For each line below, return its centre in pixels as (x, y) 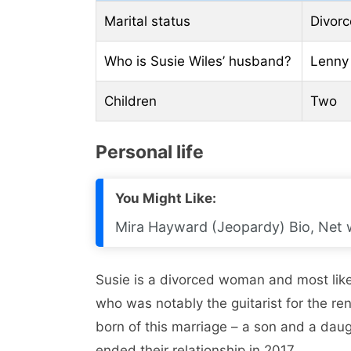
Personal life (150, 152)
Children (130, 101)
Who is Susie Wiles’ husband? (198, 62)
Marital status (147, 22)
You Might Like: (166, 198)
